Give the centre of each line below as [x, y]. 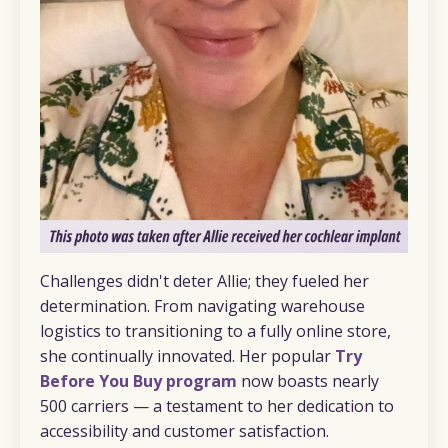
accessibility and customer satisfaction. [184, 430]
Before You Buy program [138, 380]
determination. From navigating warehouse [202, 305]
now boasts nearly [308, 380]
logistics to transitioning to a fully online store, [215, 330]
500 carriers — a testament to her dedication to [217, 405]
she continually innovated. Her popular [187, 355]
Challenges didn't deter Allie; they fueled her [204, 280]
